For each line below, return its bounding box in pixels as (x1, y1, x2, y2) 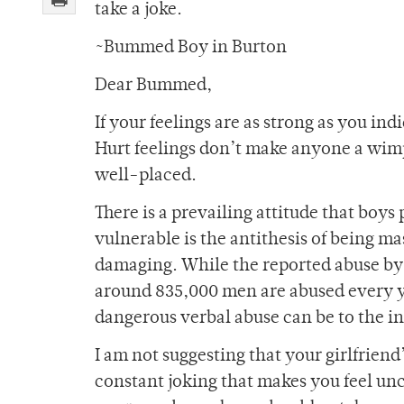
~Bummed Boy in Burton (95, 40, 287, 58)
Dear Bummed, (95, 78, 212, 96)
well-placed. (95, 168, 197, 186)
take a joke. (95, 2, 182, 20)
